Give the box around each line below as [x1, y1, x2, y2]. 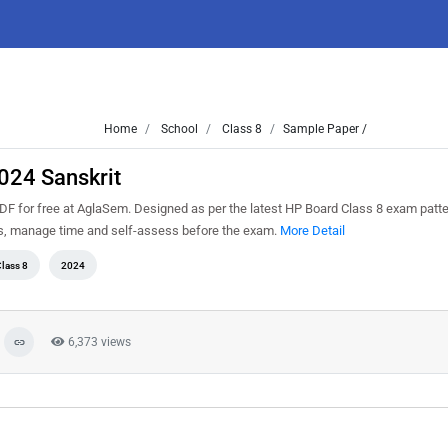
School [158, 122, 198, 136]
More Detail [280, 223, 345, 238]
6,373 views [65, 335, 131, 349]
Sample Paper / [283, 122, 367, 136]
